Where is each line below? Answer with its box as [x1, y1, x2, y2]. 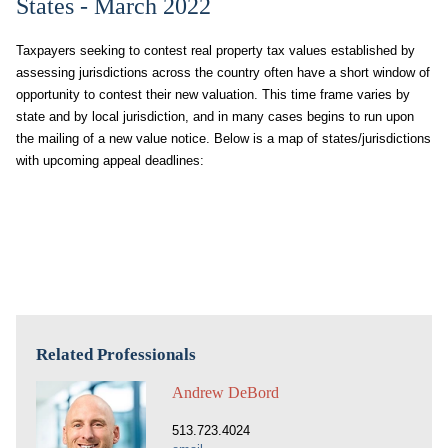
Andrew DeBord [172, 384, 279, 401]
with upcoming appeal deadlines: [16, 153, 204, 168]
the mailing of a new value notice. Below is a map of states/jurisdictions [16, 131, 431, 146]
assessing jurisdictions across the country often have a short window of [16, 65, 430, 80]
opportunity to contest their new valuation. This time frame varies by [16, 87, 410, 102]
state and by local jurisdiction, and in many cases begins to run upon [16, 109, 414, 124]
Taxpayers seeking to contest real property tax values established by [16, 43, 415, 58]
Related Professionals [36, 345, 196, 364]
